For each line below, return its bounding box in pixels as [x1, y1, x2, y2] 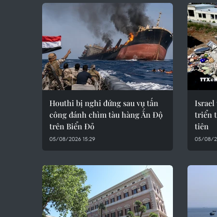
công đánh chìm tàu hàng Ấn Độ [49, 109, 163, 120]
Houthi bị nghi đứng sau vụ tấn [49, 98, 158, 108]
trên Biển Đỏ [49, 121, 94, 131]
